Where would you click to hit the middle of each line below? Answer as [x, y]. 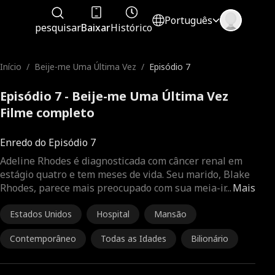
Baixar [96, 28]
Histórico [132, 28]
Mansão [170, 214]
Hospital [113, 214]
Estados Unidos [41, 214]
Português [189, 20]
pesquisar [58, 28]
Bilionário [210, 238]
